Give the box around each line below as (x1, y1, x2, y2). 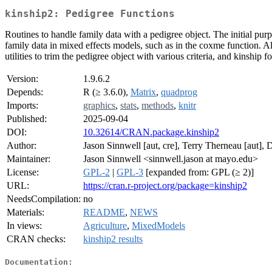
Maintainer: (7, 154, 50, 165)
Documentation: (5, 257, 73, 267)
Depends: (7, 87, 43, 98)
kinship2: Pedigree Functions (5, 8, 175, 20)
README (83, 207, 125, 218)
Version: (7, 73, 38, 84)
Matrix (131, 87, 156, 98)
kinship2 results (83, 234, 143, 245)
